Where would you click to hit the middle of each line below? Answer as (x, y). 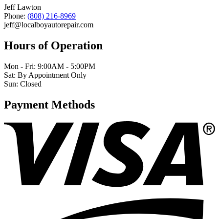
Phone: (16, 16)
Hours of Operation (53, 46)
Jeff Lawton (22, 7)
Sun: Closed (23, 84)
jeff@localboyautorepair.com (49, 25)
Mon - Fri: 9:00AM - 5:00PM (50, 66)
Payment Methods (49, 105)
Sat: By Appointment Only (45, 75)
